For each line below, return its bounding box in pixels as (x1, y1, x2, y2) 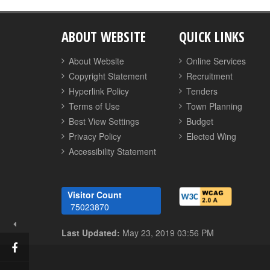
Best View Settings (69, 115, 139, 127)
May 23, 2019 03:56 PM (122, 227, 214, 239)
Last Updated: (61, 227, 120, 239)
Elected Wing (186, 130, 236, 142)
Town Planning (186, 100, 242, 112)
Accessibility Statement (69, 145, 156, 157)
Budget (186, 115, 213, 127)
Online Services (186, 55, 246, 67)
